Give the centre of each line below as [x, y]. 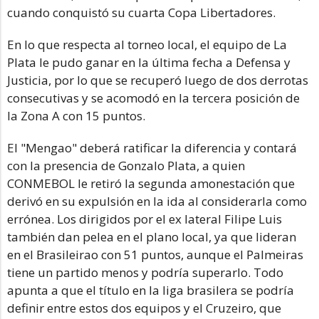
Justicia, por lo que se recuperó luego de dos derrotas [158, 80]
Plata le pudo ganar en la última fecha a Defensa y [149, 62]
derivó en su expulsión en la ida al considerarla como [157, 201]
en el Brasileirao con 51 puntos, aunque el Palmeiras [155, 254]
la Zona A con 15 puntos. [76, 115]
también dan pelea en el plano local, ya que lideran [152, 236]
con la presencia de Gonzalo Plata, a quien [126, 165]
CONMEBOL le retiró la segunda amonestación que [151, 183]
